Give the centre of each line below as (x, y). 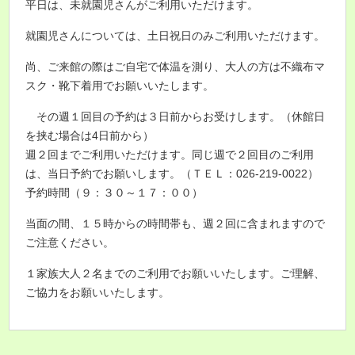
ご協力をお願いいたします (92, 292)
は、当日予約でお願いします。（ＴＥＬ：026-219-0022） (172, 174)
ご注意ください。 (70, 242)
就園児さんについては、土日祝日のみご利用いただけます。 (176, 36)
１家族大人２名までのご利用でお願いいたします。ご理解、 (176, 273)
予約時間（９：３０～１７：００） (115, 193)
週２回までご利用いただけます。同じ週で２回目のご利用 (170, 155)
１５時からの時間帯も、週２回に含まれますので (203, 223)
